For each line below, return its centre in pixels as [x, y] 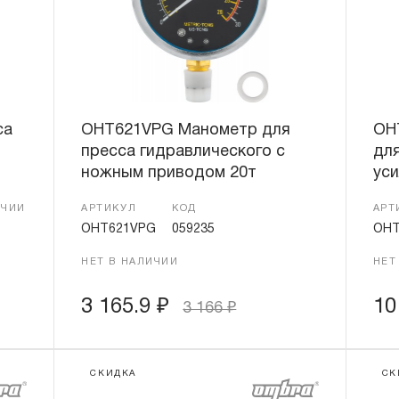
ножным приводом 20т [169, 173]
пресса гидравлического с [183, 152]
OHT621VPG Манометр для [186, 130]
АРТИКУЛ [109, 208]
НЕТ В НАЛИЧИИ [130, 262]
